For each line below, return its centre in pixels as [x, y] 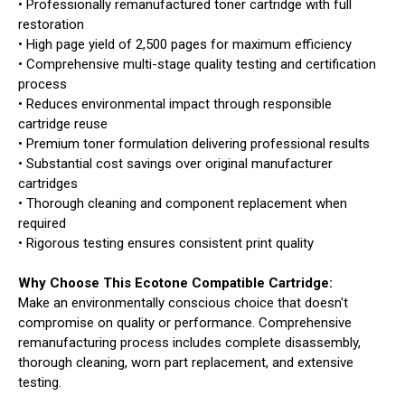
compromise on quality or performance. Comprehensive [185, 323]
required [42, 224]
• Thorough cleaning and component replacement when [183, 204]
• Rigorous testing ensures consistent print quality [166, 244]
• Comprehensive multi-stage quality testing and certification [197, 65]
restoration [51, 25]
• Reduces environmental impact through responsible [175, 104]
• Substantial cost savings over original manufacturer [175, 164]
